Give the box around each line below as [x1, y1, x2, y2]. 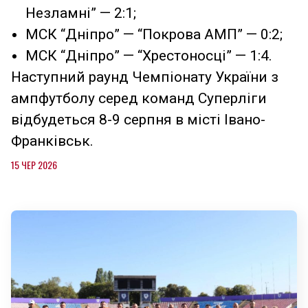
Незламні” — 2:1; [25, 5, 136, 22]
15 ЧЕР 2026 [11, 157, 57, 173]
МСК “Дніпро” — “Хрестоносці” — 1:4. [25, 47, 272, 65]
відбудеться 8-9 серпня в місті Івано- [11, 111, 265, 129]
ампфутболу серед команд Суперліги [11, 90, 267, 107]
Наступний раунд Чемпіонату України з [11, 69, 278, 86]
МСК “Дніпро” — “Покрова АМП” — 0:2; [25, 26, 283, 43]
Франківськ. [11, 133, 93, 150]
